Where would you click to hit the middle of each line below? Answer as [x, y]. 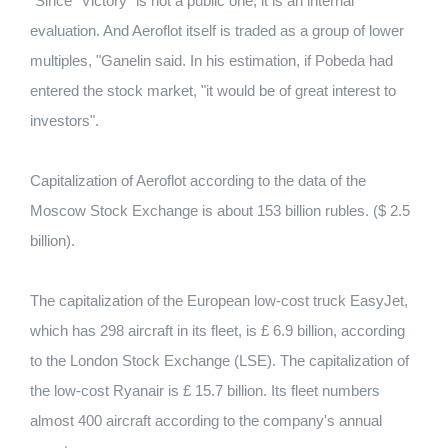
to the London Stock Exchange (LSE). [155, 360]
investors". [64, 120]
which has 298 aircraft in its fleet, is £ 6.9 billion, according [217, 330]
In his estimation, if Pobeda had [291, 60]
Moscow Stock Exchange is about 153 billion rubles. [201, 210]
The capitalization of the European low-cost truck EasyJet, [219, 300]
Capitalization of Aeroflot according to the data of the [198, 180]
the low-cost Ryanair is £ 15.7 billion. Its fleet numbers [205, 390]
